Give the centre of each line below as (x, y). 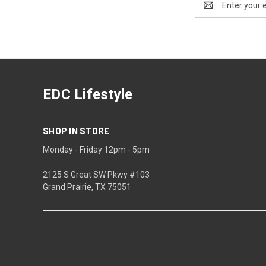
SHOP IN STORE (76, 130)
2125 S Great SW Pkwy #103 (96, 174)
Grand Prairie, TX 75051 (87, 187)
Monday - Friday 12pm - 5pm (96, 149)
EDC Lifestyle (88, 94)
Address (210, 11)
